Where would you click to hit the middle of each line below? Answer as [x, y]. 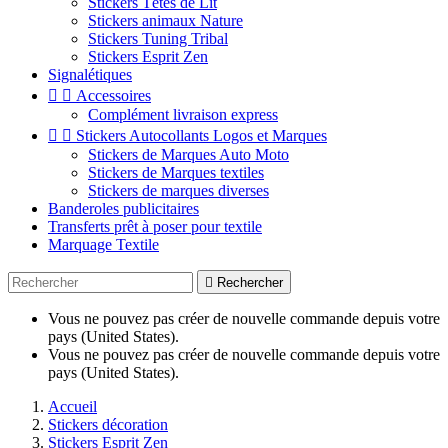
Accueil [72, 406]
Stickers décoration [108, 424]
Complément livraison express [183, 114]
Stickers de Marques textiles [176, 172]
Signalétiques [90, 74]
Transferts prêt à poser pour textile [155, 226]
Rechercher [250, 282]
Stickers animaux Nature [165, 20]
